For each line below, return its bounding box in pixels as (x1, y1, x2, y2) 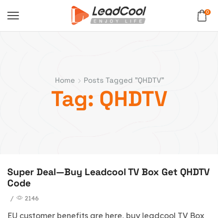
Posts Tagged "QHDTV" (83, 75, 164, 85)
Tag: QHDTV (51, 85, 167, 112)
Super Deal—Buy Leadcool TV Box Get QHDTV (7, 166, 210, 178)
